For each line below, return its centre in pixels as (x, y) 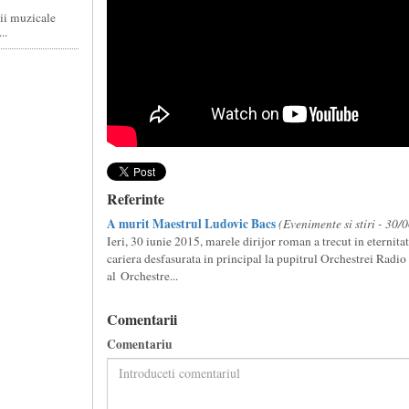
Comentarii (142, 319)
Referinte (135, 199)
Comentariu (139, 344)
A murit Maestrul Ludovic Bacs (191, 224)
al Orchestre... (142, 276)
